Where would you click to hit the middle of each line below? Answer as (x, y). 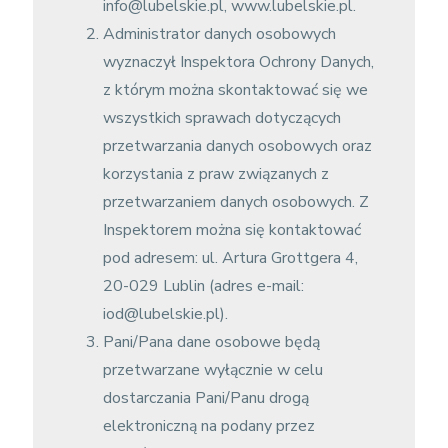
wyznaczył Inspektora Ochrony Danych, (238, 62)
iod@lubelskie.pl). (165, 314)
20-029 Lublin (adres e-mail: (203, 286)
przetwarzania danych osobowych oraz (237, 146)
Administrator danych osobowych (219, 34)
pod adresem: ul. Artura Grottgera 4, (230, 258)
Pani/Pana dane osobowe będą (211, 342)
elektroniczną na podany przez (208, 426)
